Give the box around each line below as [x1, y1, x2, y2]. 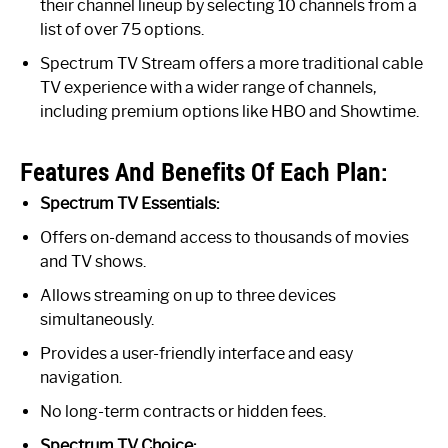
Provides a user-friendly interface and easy [40, 343, 353, 363]
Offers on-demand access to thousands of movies [40, 227, 409, 247]
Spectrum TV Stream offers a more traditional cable [40, 53, 423, 73]
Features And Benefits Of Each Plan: [20, 155, 388, 188]
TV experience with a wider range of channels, [40, 77, 376, 97]
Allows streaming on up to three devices [40, 285, 336, 305]
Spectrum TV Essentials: [40, 193, 219, 213]
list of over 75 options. [40, 19, 204, 39]
